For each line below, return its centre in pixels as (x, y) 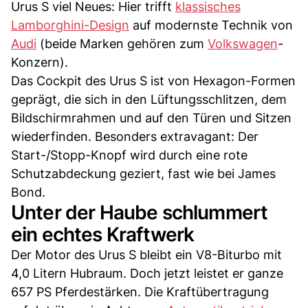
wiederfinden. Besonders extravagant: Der (135, 136)
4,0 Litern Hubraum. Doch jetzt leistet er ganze (147, 273)
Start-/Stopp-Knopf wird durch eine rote (129, 155)
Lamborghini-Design (70, 25)
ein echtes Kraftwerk (103, 234)
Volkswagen (243, 43)
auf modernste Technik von (211, 25)
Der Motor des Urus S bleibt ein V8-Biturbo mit (146, 254)
